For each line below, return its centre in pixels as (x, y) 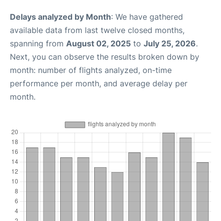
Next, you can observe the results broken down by (105, 56)
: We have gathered (147, 17)
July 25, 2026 (170, 43)
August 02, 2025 (98, 43)
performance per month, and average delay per (99, 83)
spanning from (38, 43)
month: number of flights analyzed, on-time (91, 70)
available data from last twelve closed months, (97, 30)
